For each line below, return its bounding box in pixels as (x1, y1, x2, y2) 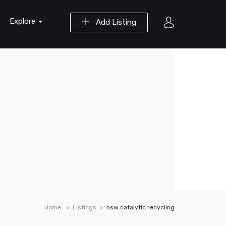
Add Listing (94, 18, 136, 27)
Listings (73, 204, 96, 211)
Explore (10, 17, 37, 26)
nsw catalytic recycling (106, 204, 175, 211)
